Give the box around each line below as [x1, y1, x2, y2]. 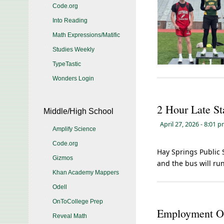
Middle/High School [43, 107, 113, 115]
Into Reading [52, 17, 87, 24]
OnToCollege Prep [52, 198, 103, 205]
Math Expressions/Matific [52, 31, 120, 38]
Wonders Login [52, 75, 94, 82]
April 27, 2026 [160, 120, 199, 128]
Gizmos [52, 154, 73, 161]
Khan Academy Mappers [52, 169, 119, 176]
